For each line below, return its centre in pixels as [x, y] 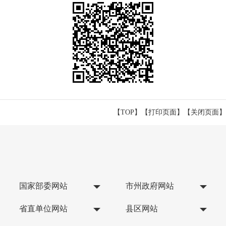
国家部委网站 [44, 186]
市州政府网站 [150, 186]
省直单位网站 [44, 208]
